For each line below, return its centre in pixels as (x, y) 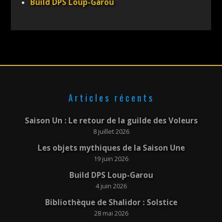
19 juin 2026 (111, 159)
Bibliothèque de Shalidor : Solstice (111, 202)
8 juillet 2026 (111, 132)
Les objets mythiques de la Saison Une (111, 148)
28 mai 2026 (111, 213)
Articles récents (111, 98)
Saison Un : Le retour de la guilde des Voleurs (111, 121)
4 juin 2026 (111, 186)
